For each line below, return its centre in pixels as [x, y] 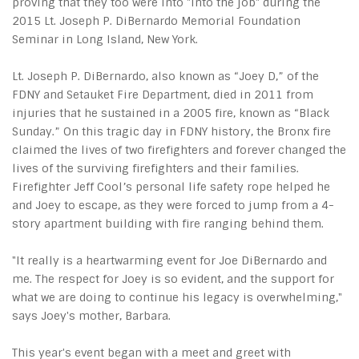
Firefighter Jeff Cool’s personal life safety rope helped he [171, 187]
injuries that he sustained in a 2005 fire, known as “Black [171, 113]
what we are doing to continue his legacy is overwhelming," [177, 297]
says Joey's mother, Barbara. [91, 316]
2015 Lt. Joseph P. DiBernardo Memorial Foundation [156, 21]
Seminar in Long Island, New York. [105, 39]
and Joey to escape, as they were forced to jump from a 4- [173, 205]
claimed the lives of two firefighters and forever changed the [179, 150]
